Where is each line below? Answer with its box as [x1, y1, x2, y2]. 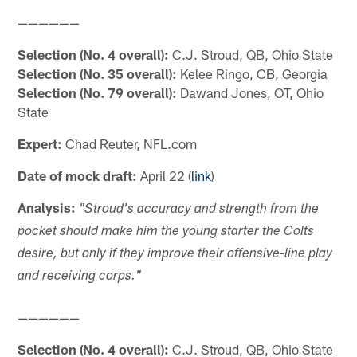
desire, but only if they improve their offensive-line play [18, 248, 333, 262]
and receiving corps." [18, 270, 142, 284]
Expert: [18, 135, 63, 152]
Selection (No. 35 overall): [18, 65, 178, 82]
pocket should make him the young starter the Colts [18, 226, 315, 240]
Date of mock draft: [18, 167, 138, 184]
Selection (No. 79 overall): [18, 84, 178, 101]
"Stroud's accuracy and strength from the [79, 203, 320, 218]
